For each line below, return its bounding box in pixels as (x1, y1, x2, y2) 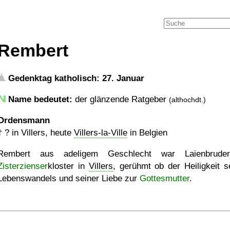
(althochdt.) (169, 95, 206, 104)
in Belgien (127, 128, 167, 138)
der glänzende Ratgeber (72, 94, 169, 104)
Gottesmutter (140, 174, 189, 183)
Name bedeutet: (8, 94, 72, 104)
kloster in (48, 161, 89, 171)
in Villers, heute (9, 128, 74, 138)
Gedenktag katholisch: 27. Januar (6, 73, 144, 83)
